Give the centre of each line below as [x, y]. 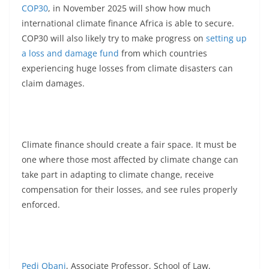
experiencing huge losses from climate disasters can [127, 68]
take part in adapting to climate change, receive [118, 174]
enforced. [41, 204]
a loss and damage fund [70, 53]
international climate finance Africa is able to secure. [128, 23]
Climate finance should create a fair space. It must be [129, 144]
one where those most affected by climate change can [130, 159]
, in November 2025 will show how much [129, 8]
